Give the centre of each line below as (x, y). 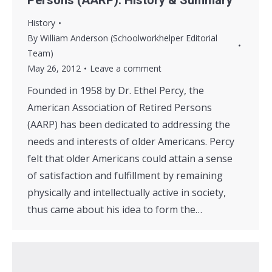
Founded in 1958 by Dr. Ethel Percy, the (116, 91)
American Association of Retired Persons (120, 108)
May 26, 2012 (54, 69)
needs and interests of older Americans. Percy (131, 142)
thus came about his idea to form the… (115, 210)
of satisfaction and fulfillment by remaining (125, 176)
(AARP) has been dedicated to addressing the (129, 125)
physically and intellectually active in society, (127, 193)
